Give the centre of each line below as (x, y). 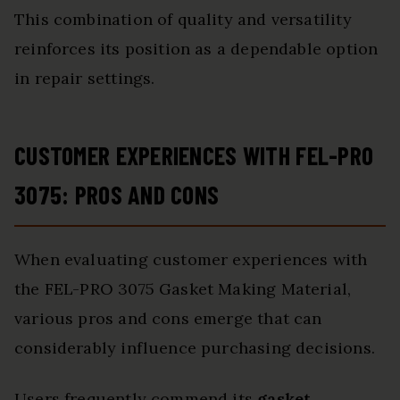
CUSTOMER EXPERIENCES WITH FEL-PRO (194, 156)
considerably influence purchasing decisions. (195, 348)
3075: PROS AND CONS (117, 195)
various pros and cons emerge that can (168, 319)
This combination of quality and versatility (183, 20)
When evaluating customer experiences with (191, 260)
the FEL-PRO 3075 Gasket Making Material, (183, 289)
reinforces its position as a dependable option (196, 49)
